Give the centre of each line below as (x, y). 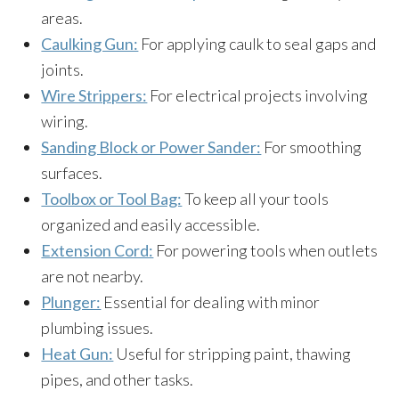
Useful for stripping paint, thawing (232, 354)
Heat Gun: (77, 354)
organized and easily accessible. (151, 224)
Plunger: (71, 302)
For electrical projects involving (258, 95)
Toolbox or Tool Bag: (112, 199)
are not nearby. (93, 276)
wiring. (65, 121)
